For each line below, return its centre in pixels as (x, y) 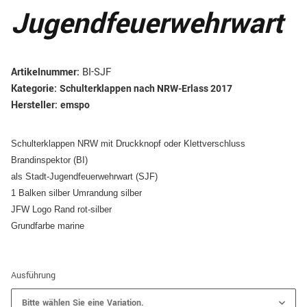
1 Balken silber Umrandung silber (76, 193)
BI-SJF (97, 72)
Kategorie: (35, 88)
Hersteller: (34, 105)
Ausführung (35, 275)
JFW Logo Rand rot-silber (61, 209)
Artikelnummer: (47, 72)
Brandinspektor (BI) (51, 160)
